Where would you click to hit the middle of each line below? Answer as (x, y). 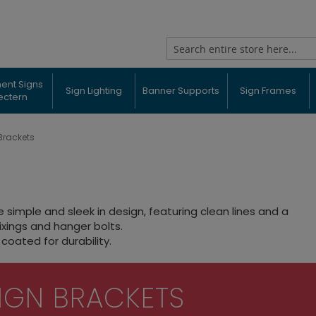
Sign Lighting (93, 90)
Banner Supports (181, 90)
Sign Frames (268, 90)
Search (182, 63)
